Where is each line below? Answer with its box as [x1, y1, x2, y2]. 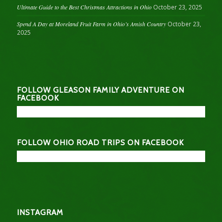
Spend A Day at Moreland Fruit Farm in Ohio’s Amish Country [16, 20, 166, 28]
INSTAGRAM [16, 207, 63, 217]
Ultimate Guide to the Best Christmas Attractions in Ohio [16, 3, 152, 11]
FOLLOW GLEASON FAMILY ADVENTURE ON [16, 85, 184, 95]
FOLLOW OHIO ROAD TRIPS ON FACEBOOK [16, 138, 184, 148]
